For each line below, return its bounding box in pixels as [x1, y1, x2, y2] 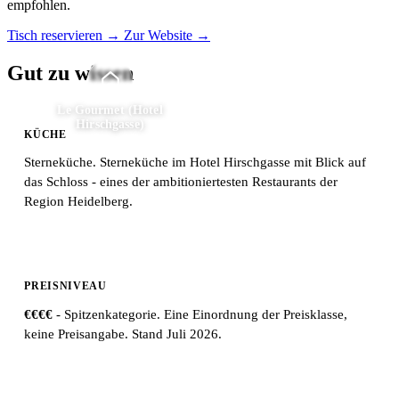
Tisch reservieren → [7, 27, 124, 43]
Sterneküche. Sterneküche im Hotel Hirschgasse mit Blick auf [24, 155, 367, 170]
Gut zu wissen [7, 61, 134, 85]
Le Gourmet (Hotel [57, 103, 163, 118]
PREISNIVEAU [24, 280, 107, 291]
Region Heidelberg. [24, 194, 134, 209]
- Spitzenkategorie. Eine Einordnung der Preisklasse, [53, 306, 348, 322]
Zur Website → [124, 27, 210, 43]
